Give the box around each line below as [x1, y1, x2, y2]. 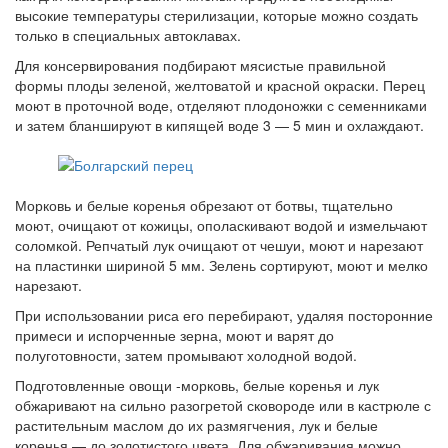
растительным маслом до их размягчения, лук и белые [15, 415, 378, 435]
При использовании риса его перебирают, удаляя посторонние [15, 305, 433, 325]
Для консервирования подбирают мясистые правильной [15, 55, 386, 75]
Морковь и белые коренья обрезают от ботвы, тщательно [15, 195, 393, 215]
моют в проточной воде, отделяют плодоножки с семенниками [15, 95, 427, 115]
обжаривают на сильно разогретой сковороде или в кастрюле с [15, 395, 431, 415]
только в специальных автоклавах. [15, 25, 241, 45]
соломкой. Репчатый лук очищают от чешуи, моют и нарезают [15, 235, 423, 255]
